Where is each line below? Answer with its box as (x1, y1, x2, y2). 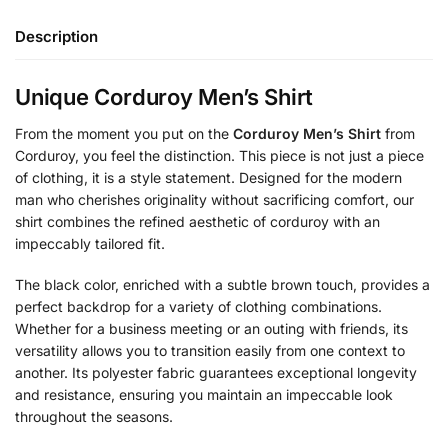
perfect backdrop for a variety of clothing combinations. (15, 298, 382, 316)
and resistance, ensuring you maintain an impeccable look (15, 386, 393, 404)
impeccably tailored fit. (15, 234, 165, 252)
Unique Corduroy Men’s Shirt (15, 83, 314, 110)
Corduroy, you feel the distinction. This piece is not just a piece (15, 146, 424, 164)
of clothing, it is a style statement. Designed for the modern (15, 168, 402, 186)
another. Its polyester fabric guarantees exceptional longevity (15, 364, 417, 382)
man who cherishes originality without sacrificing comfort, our (15, 190, 414, 208)
